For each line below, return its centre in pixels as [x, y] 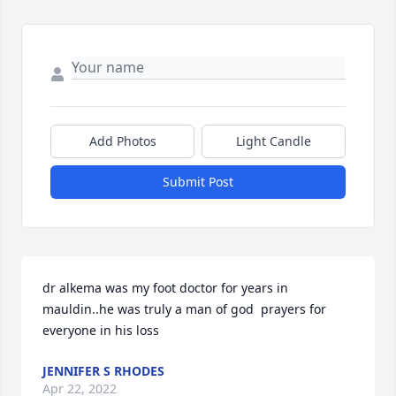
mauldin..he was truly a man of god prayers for [184, 309]
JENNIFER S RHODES [103, 371]
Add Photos [122, 141]
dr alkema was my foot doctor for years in [165, 288]
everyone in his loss [101, 331]
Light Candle [274, 141]
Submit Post [198, 182]
